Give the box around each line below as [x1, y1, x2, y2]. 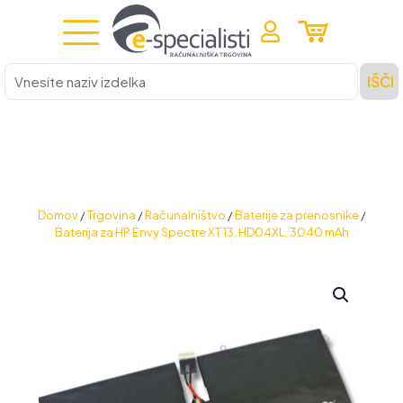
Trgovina [86, 208, 136, 222]
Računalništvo [144, 208, 226, 222]
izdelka [4, 97, 44, 112]
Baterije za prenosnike [234, 208, 359, 222]
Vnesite [4, 63, 48, 77]
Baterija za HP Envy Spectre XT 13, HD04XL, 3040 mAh [54, 225, 349, 239]
